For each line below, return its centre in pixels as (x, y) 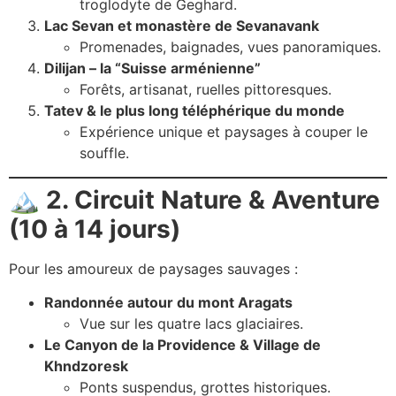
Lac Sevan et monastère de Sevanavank (182, 26)
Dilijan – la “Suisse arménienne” (152, 69)
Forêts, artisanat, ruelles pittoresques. (206, 90)
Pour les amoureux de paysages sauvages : (153, 268)
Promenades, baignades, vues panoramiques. (230, 47)
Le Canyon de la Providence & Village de (183, 344)
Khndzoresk (86, 366)
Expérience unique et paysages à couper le (224, 132)
